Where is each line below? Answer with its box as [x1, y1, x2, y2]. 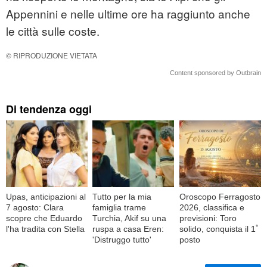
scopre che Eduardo [6, 213, 82, 223]
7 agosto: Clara [6, 202, 64, 212]
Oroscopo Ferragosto [179, 191, 260, 201]
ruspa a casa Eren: [92, 223, 164, 234]
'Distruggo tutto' [92, 234, 152, 244]
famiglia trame [92, 202, 147, 212]
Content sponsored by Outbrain [170, 69, 261, 77]
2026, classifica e [179, 202, 244, 212]
